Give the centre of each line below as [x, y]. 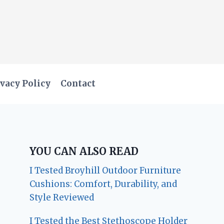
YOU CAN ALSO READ [84, 151]
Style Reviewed [62, 197]
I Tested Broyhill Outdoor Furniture [105, 170]
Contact [78, 84]
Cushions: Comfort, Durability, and [103, 184]
